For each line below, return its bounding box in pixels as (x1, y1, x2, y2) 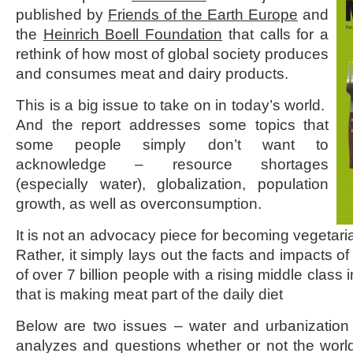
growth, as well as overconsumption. (16, 195, 262, 212)
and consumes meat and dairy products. (16, 65, 288, 82)
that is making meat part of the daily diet (16, 286, 283, 303)
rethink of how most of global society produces (16, 46, 329, 62)
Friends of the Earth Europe (108, 6, 298, 23)
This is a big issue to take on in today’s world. (16, 97, 329, 113)
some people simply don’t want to (16, 136, 329, 153)
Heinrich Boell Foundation (43, 26, 223, 43)
